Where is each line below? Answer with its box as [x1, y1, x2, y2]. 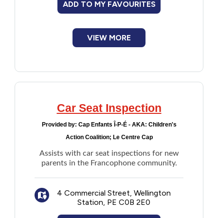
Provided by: [41, 121, 78, 128]
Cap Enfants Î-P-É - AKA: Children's [78, 121, 177, 128]
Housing [54, 143, 84, 151]
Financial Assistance [54, 9, 127, 17]
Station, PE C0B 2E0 [77, 198, 150, 207]
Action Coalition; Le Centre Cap [65, 134, 153, 141]
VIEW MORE [87, 33, 131, 42]
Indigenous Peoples [54, 169, 124, 178]
